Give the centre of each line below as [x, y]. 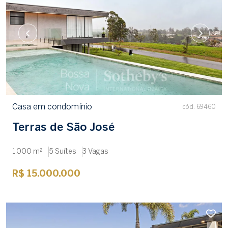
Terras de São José [63, 128]
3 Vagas [95, 152]
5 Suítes [63, 152]
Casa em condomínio [52, 107]
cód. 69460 [199, 107]
